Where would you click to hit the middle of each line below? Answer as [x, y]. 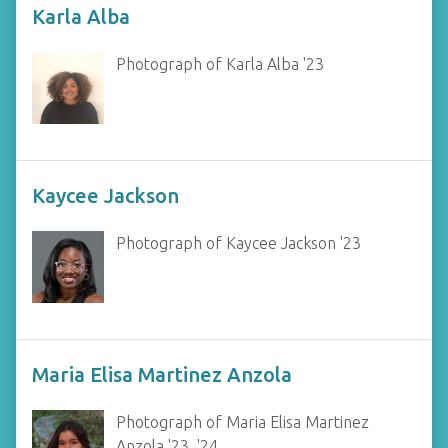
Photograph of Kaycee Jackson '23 [238, 243]
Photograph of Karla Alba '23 [220, 64]
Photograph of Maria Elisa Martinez [242, 422]
